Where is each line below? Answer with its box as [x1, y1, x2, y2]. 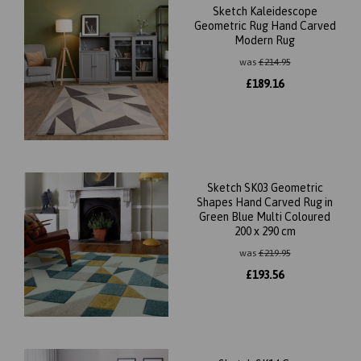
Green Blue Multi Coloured [199, 210, 330, 223]
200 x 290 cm [234, 225, 296, 238]
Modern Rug [234, 34, 295, 47]
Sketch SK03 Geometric [206, 181, 323, 194]
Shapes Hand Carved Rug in [197, 196, 333, 209]
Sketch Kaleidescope [212, 5, 317, 18]
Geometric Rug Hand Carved [193, 19, 336, 32]
